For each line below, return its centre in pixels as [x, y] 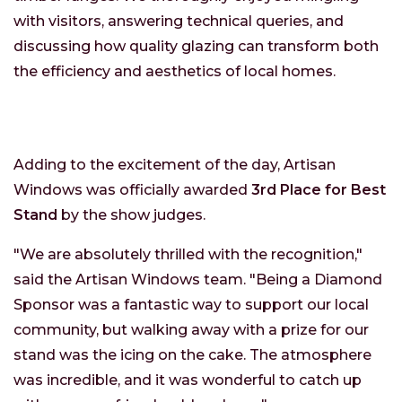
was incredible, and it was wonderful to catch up [188, 380]
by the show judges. [131, 215]
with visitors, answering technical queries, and [179, 22]
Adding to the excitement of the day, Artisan [175, 165]
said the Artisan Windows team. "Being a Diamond [198, 280]
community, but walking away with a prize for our [191, 330]
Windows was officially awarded [132, 190]
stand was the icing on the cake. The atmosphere [192, 355]
